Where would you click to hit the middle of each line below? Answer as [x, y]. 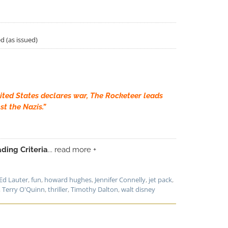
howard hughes [68, 179]
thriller [58, 189]
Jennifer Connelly [120, 179]
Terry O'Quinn [23, 189]
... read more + [72, 149]
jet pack [160, 179]
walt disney [138, 189]
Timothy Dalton [94, 189]
